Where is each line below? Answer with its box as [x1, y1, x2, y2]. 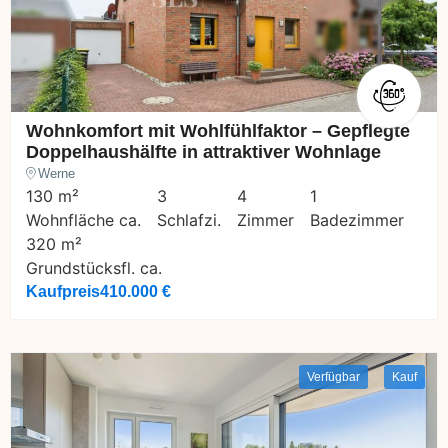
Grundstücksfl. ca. [26, 257, 162, 278]
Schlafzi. [157, 209, 221, 230]
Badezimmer [310, 209, 404, 230]
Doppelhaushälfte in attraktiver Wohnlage [26, 141, 381, 162]
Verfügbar [307, 369, 360, 384]
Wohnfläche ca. [26, 209, 141, 230]
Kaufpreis [26, 282, 100, 300]
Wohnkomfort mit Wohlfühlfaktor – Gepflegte [26, 120, 410, 141]
